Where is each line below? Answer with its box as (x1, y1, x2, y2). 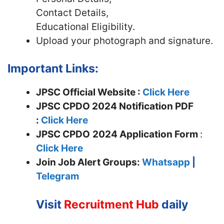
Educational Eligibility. (36, 20, 135, 32)
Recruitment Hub (64, 197, 159, 211)
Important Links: (7, 61, 98, 75)
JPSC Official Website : (36, 86, 142, 98)
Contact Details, (36, 6, 108, 18)
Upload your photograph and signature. (36, 34, 213, 46)
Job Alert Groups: (58, 156, 142, 168)
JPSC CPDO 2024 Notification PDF (36, 100, 193, 112)
